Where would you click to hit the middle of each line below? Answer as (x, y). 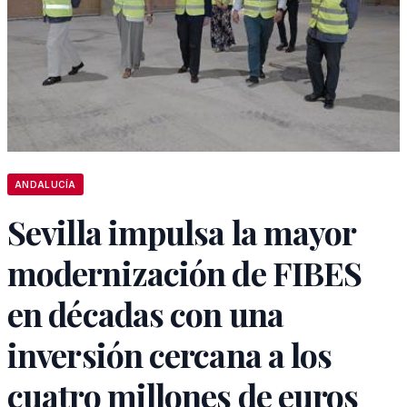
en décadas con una (145, 313)
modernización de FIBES (185, 273)
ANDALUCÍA (45, 184)
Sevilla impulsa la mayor (182, 232)
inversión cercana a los (170, 354)
